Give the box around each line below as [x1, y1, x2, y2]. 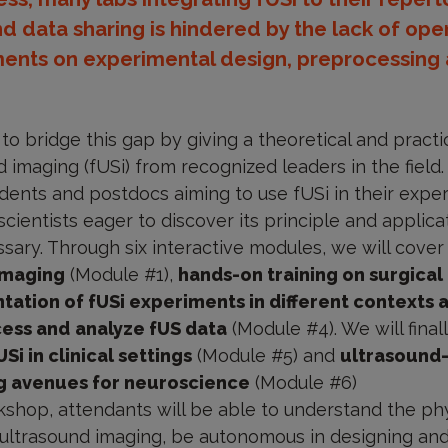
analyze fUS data [74, 318, 227, 340]
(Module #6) [249, 372, 357, 394]
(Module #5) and [191, 345, 340, 367]
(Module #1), [64, 264, 178, 286]
